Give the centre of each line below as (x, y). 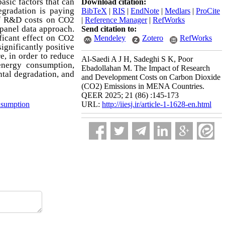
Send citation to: (109, 29)
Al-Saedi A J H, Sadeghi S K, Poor (137, 59)
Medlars (178, 11)
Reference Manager (116, 20)
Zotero (153, 38)
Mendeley (110, 38)
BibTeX (94, 11)
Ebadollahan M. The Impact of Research (146, 68)
